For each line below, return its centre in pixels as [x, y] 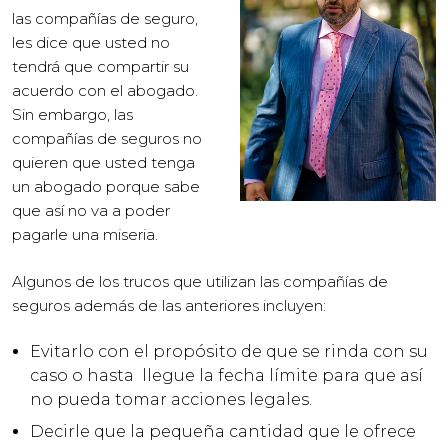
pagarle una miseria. [85, 234]
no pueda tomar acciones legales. [171, 399]
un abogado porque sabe [106, 186]
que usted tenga [133, 162]
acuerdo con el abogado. [105, 90]
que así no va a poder [91, 210]
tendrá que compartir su [100, 66]
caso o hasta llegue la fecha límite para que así [226, 375]
